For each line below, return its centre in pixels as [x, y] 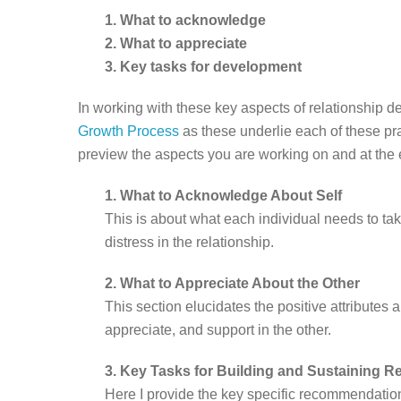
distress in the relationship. [189, 242]
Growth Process [128, 131]
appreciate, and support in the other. [218, 329]
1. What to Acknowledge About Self [223, 195]
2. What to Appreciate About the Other [232, 283]
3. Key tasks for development [203, 66]
